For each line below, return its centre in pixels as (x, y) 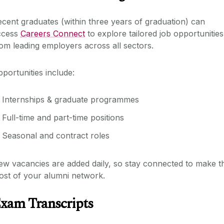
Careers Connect (53, 33)
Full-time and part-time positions (63, 117)
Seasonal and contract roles (56, 135)
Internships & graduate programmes (70, 99)
